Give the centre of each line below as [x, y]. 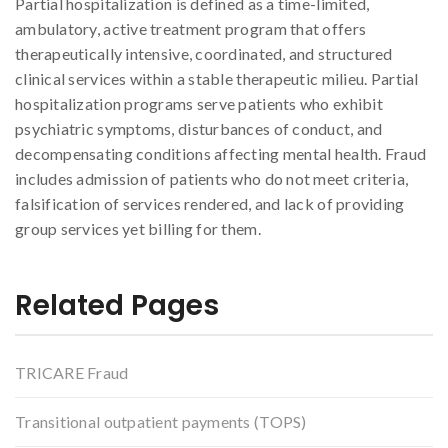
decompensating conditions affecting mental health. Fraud [221, 154]
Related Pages [117, 306]
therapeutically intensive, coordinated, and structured [204, 54]
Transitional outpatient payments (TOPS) [161, 421]
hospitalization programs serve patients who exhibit [199, 104]
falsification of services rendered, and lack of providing [210, 204]
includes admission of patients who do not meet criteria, [212, 179]
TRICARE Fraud [72, 372]
